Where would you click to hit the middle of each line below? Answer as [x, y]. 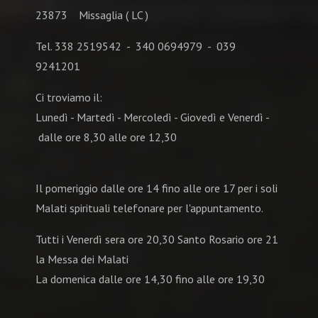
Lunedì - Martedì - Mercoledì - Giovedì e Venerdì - [152, 117]
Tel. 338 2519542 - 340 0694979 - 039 [136, 46]
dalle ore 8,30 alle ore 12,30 [106, 137]
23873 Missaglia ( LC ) [92, 15]
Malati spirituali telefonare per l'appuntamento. [149, 208]
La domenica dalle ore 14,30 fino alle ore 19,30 [150, 279]
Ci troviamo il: [69, 98]
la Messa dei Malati [82, 259]
